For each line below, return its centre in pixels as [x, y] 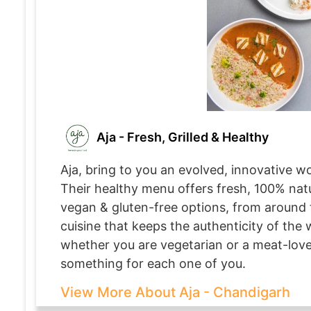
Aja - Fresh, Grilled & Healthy [181, 137]
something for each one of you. [153, 263]
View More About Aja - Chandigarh [175, 292]
